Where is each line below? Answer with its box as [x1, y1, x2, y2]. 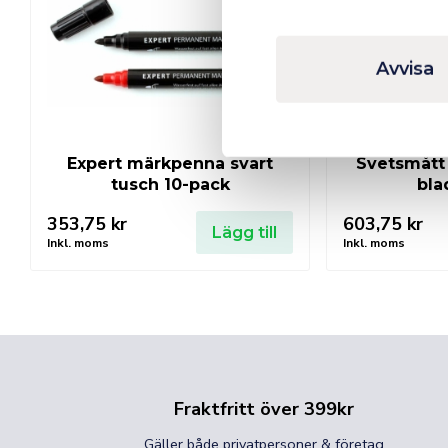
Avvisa [376, 57, 434, 80]
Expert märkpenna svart [67, 153, 273, 173]
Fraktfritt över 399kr [174, 396, 354, 421]
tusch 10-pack [110, 174, 230, 194]
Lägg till [212, 222, 277, 242]
